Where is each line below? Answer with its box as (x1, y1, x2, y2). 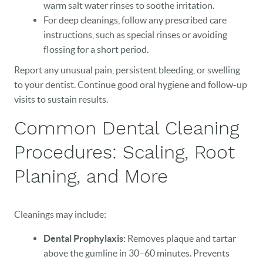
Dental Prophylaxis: (43, 233, 126, 244)
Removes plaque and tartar (126, 233, 236, 244)
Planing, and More (14, 165, 168, 187)
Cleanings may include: (14, 209, 106, 220)
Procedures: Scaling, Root (14, 141, 235, 163)
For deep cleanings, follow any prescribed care (43, 15, 227, 25)
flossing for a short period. (43, 44, 149, 55)
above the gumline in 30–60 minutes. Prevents (43, 248, 230, 258)
